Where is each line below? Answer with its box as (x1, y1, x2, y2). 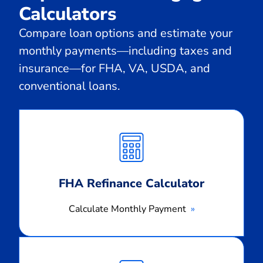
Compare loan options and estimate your (19, 25, 232, 41)
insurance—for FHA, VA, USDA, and (19, 60, 210, 76)
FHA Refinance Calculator (59, 175, 204, 191)
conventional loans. (19, 77, 120, 94)
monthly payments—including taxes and (19, 42, 232, 59)
